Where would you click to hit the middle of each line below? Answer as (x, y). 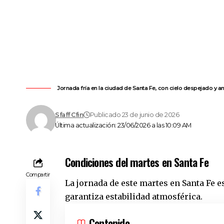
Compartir (38, 175)
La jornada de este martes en (123, 183)
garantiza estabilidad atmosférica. (134, 196)
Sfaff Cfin (69, 115)
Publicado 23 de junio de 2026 (134, 115)
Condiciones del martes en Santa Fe (137, 162)
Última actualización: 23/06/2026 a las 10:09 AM (123, 125)
